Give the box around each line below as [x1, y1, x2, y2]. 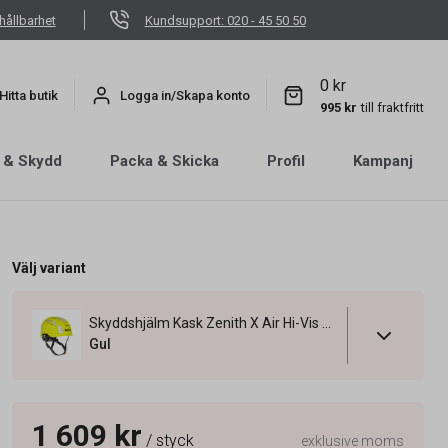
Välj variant [11, 260, 86, 276]
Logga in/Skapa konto [120, 87, 250, 103]
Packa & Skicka [110, 152, 219, 170]
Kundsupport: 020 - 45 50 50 [144, 12, 306, 28]
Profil [267, 152, 305, 170]
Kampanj [353, 152, 413, 170]
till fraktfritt [361, 99, 424, 115]
